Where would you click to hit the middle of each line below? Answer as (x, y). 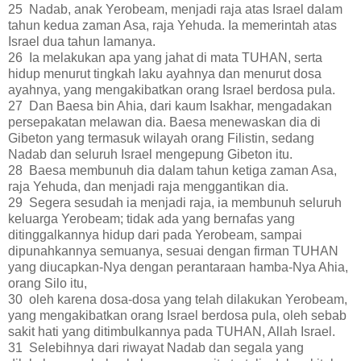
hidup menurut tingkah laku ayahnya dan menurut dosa (165, 73)
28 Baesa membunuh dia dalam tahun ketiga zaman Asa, (172, 170)
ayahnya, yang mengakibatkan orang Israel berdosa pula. (172, 89)
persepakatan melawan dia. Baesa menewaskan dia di (164, 122)
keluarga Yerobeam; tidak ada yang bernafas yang (151, 218)
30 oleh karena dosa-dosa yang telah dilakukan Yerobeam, (178, 299)
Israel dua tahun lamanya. (82, 41)
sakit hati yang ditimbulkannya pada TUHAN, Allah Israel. (172, 331)
